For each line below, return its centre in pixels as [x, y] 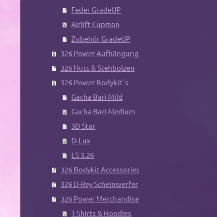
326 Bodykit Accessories [100, 170]
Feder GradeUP [96, 10]
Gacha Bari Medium [103, 111]
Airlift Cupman [96, 24]
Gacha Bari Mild [97, 97]
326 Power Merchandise [100, 199]
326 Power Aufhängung [99, 53]
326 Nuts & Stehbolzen [97, 68]
